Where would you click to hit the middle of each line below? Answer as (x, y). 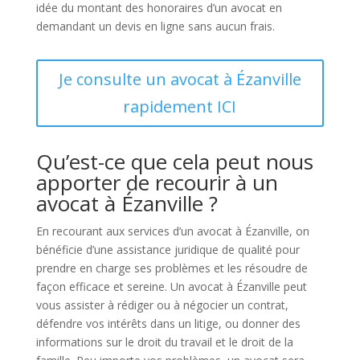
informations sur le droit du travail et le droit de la (164, 342)
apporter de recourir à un (157, 182)
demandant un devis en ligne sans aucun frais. (155, 26)
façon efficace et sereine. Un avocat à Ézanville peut (171, 286)
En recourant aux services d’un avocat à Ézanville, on (172, 231)
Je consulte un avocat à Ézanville (180, 79)
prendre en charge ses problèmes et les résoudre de (172, 268)
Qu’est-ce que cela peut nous (174, 162)
